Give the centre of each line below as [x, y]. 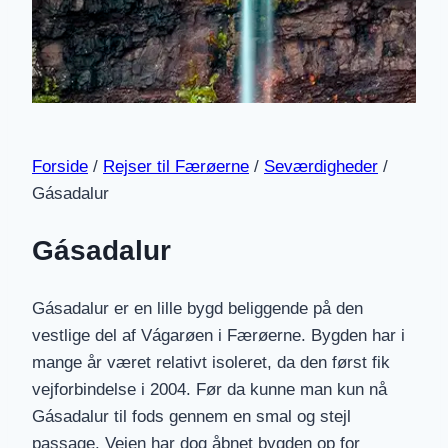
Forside [60, 166]
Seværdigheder [321, 166]
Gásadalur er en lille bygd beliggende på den [197, 309]
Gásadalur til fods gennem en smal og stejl [191, 417]
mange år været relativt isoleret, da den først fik [211, 363]
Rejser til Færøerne [176, 166]
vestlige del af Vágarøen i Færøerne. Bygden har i [218, 336]
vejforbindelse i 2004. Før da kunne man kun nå [209, 390]
